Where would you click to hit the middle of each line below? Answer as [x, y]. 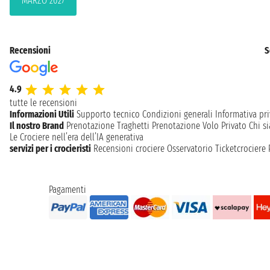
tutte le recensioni [43, 102]
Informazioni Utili [42, 114]
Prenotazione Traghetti [108, 125]
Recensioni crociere [129, 148]
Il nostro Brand [37, 125]
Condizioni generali [177, 114]
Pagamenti [67, 189]
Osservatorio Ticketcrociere [216, 148]
